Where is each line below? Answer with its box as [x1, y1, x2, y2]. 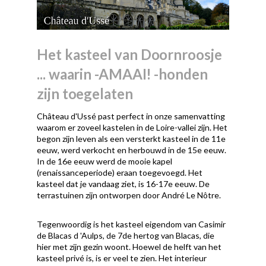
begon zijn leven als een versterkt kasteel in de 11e [37, 133, 226, 144]
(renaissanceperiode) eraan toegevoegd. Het [37, 167, 203, 178]
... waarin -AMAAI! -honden [37, 65, 208, 83]
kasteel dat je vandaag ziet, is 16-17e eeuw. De [37, 178, 210, 189]
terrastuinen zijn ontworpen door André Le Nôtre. [37, 189, 221, 200]
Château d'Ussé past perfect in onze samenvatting [37, 110, 226, 121]
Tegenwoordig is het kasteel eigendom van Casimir [37, 218, 226, 229]
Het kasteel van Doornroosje [37, 45, 222, 63]
